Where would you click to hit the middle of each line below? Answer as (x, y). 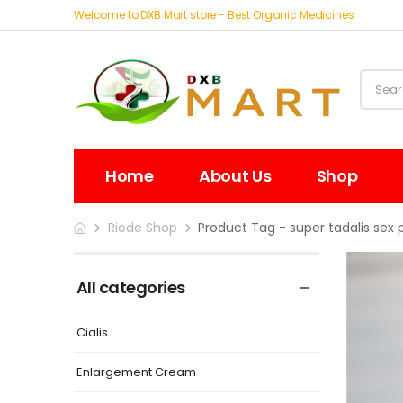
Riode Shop (142, 228)
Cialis (92, 332)
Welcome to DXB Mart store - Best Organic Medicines (214, 14)
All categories (131, 287)
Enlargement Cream (136, 372)
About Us (235, 176)
